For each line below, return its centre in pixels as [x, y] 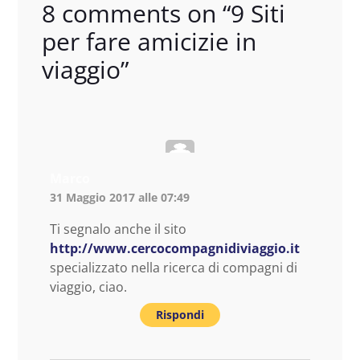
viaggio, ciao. [88, 286]
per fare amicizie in [149, 41]
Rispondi [180, 314]
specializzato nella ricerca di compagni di [174, 267]
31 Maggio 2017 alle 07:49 [120, 197]
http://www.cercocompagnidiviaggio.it [175, 248]
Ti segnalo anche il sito [118, 229]
